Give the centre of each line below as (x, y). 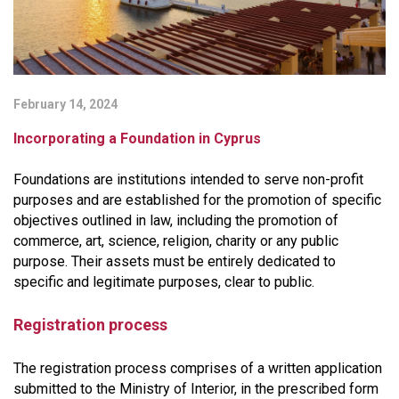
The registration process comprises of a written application (198, 368)
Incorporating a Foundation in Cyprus (137, 138)
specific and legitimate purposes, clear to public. (164, 281)
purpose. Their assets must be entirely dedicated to (175, 261)
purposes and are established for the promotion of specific (197, 199)
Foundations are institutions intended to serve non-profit (188, 179)
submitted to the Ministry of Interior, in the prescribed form (196, 388)
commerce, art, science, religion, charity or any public (176, 240)
